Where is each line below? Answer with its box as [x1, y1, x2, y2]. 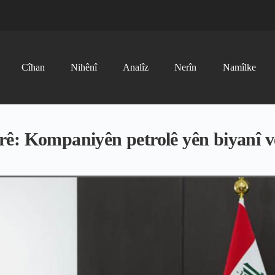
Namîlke [222, 62, 256, 72]
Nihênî [70, 62, 97, 72]
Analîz [123, 62, 149, 72]
